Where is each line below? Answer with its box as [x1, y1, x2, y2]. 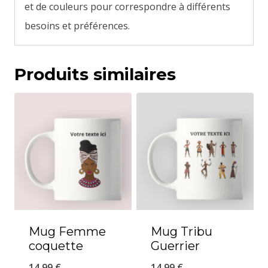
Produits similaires [14, 64, 176, 85]
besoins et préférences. [25, 19, 130, 33]
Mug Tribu [151, 224, 212, 239]
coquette [29, 239, 83, 254]
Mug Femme [29, 224, 106, 239]
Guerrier [151, 239, 200, 254]
